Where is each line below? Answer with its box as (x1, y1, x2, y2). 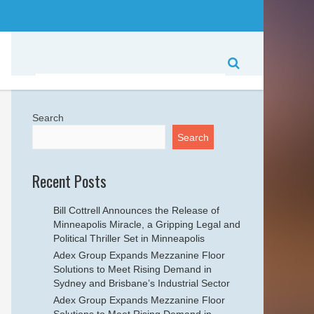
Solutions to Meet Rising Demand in (53, 264, 212, 275)
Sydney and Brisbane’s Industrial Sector (53, 278, 230, 289)
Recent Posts (32, 170, 107, 192)
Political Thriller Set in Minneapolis (53, 233, 205, 244)
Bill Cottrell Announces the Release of (53, 205, 219, 216)
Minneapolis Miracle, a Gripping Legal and (53, 219, 240, 230)
